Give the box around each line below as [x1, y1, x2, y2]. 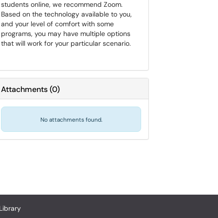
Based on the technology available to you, [1, 10, 132, 18]
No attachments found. [40, 116, 102, 124]
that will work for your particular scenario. [1, 39, 131, 48]
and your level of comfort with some [1, 19, 114, 28]
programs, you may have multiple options [1, 29, 130, 38]
